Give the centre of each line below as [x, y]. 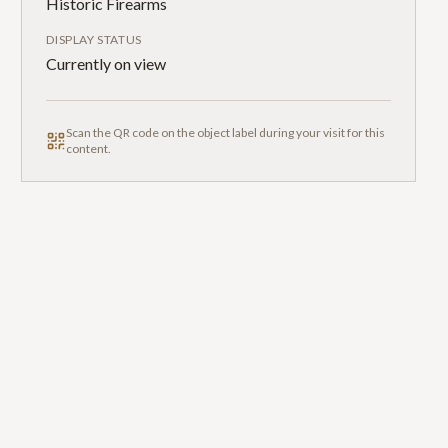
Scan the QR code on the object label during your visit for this [226, 132]
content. [89, 148]
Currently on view [106, 63]
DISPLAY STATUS [94, 39]
